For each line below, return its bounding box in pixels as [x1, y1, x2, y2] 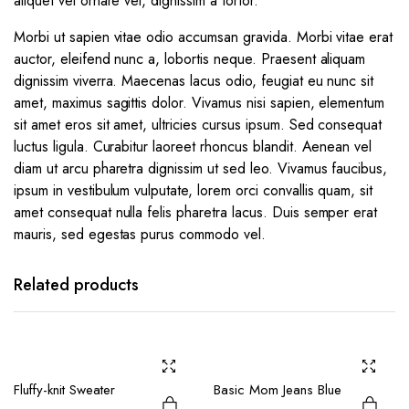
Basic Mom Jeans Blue [214, 380, 341, 401]
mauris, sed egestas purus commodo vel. [14, 224, 266, 246]
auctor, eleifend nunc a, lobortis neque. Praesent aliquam [14, 48, 366, 70]
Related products [14, 273, 139, 298]
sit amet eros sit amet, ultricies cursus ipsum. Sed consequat [14, 114, 383, 136]
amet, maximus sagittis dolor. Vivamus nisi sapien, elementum [14, 92, 385, 114]
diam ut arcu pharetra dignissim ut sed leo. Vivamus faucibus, [14, 158, 388, 180]
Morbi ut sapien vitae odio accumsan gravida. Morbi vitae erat [14, 26, 393, 48]
